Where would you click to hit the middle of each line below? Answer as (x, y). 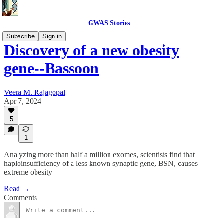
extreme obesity (28, 172)
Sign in (52, 36)
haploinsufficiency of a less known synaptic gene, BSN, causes (101, 163)
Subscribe (20, 36)
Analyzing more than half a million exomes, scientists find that (99, 154)
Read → (17, 189)
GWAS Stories (109, 23)
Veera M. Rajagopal (35, 92)
